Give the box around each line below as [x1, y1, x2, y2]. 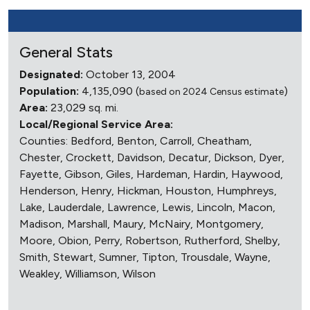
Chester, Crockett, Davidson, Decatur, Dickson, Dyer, [19, 151, 284, 164]
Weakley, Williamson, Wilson [19, 267, 156, 280]
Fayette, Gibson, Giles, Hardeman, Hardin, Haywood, [19, 167, 283, 181]
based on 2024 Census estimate [139, 86, 284, 98]
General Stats [19, 43, 113, 61]
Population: [19, 84, 79, 98]
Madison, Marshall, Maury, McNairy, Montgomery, [19, 217, 264, 230]
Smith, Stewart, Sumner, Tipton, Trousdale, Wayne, [19, 250, 271, 264]
